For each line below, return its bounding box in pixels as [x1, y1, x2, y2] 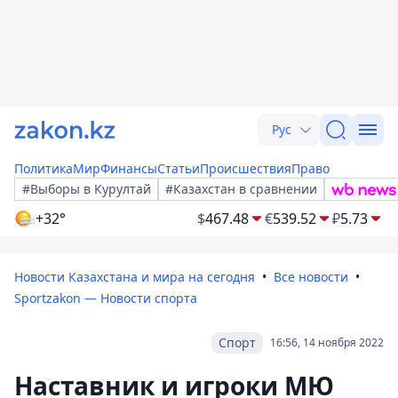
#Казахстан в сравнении [165, 180, 317, 197]
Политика [14, 160, 73, 177]
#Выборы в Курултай [22, 180, 151, 197]
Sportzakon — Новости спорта [14, 290, 197, 306]
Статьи [157, 160, 200, 177]
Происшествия [200, 160, 291, 177]
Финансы [100, 160, 157, 177]
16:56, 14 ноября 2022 [270, 335, 384, 350]
